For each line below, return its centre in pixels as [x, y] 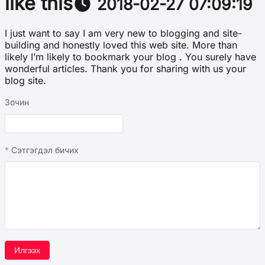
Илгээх [27, 251]
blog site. [25, 80]
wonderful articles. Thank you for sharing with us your [125, 68]
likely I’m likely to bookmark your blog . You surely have [130, 56]
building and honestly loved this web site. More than [121, 45]
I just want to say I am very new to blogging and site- [123, 33]
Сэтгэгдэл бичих [45, 150]
